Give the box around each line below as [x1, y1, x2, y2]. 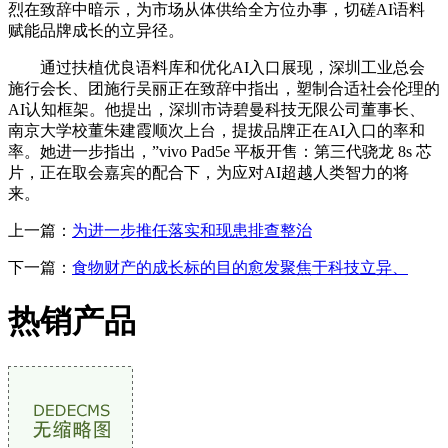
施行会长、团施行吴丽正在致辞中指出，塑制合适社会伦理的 [8, 79, 440, 97]
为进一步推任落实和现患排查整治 [72, 221, 312, 239]
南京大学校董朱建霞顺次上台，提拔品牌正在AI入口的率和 [8, 121, 425, 139]
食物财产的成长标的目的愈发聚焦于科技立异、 [72, 258, 408, 276]
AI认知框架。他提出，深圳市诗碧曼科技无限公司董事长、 [8, 100, 425, 118]
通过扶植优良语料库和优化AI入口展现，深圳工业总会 [8, 58, 425, 76]
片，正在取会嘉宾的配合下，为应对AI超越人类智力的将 [8, 163, 409, 181]
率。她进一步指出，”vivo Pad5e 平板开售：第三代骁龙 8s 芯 [8, 142, 432, 160]
